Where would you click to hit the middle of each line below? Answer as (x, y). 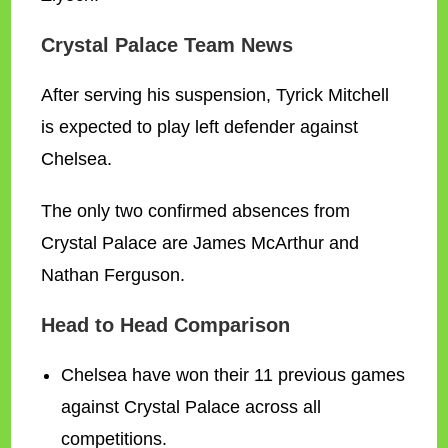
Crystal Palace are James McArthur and (200, 243)
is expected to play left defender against (200, 127)
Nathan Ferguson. (113, 275)
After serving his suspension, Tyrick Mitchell (215, 95)
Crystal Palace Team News (167, 45)
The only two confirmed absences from (196, 211)
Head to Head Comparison (166, 325)
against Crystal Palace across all (191, 407)
